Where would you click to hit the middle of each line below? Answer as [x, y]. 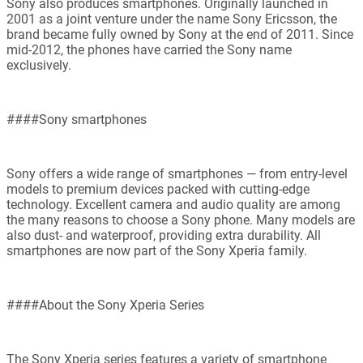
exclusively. [39, 66]
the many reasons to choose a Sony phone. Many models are [181, 220]
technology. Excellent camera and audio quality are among [173, 205]
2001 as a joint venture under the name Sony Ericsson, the [172, 19]
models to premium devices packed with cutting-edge [158, 190]
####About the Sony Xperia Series [105, 305]
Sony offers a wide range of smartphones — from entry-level [177, 174]
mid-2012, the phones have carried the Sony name [149, 50]
